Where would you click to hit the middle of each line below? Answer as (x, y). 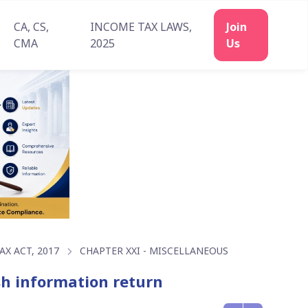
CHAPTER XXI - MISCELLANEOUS (154, 251)
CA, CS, (31, 27)
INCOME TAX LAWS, (141, 27)
